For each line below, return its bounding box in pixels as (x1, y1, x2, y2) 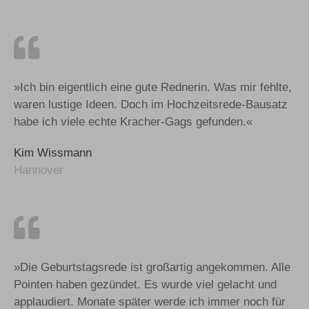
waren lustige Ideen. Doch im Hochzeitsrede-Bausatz (14, 97, 288, 111)
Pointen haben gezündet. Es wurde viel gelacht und (14, 277, 277, 291)
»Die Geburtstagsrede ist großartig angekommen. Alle (14, 260, 290, 274)
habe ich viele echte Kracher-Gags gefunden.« (14, 114, 252, 128)
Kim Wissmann (14, 146, 92, 159)
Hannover (14, 163, 63, 177)
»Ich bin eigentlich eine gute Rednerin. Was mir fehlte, (14, 80, 292, 94)
